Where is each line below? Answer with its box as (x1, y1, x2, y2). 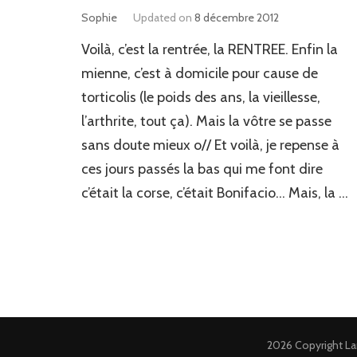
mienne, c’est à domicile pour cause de (81, 65, 318, 83)
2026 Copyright (267, 338, 345, 353)
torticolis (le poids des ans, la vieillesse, (81, 88, 320, 107)
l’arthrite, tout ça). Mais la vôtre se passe (81, 112, 331, 131)
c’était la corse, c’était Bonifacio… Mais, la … (81, 184, 348, 202)
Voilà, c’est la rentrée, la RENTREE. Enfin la (81, 41, 338, 59)
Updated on (133, 10, 194, 25)
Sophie (81, 10, 117, 25)
